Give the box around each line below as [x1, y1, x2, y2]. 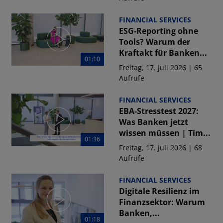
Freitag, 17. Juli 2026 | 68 [118, 143, 202, 152]
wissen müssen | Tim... [118, 127, 211, 138]
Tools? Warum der [118, 36, 190, 47]
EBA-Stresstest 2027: [118, 106, 199, 116]
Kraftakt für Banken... [118, 47, 207, 58]
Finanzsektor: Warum [118, 197, 205, 208]
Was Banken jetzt [118, 116, 188, 127]
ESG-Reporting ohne [118, 25, 198, 36]
